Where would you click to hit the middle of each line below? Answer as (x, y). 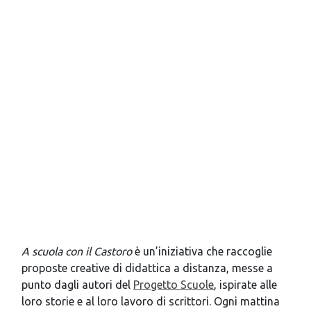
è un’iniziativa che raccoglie (202, 251)
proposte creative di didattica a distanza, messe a (147, 268)
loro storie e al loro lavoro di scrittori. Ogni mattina (151, 301)
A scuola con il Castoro (77, 251)
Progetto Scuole (174, 285)
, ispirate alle (245, 285)
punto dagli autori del (77, 285)
